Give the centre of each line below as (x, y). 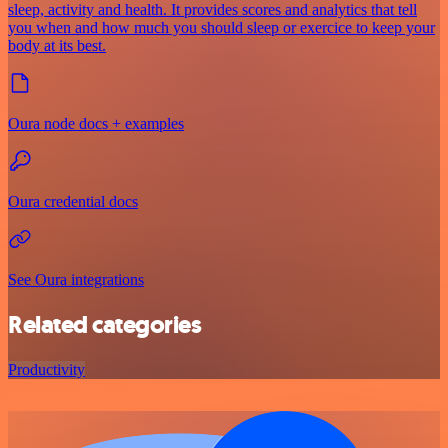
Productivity (46, 370)
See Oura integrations (76, 280)
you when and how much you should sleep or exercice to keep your (221, 28)
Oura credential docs (73, 202)
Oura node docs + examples (96, 124)
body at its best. (57, 46)
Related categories (105, 325)
